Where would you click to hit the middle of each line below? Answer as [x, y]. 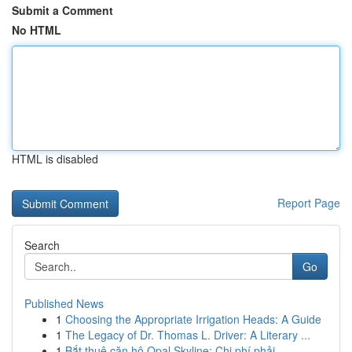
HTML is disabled [55, 159]
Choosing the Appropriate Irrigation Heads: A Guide [193, 319]
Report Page [309, 203]
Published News [64, 303]
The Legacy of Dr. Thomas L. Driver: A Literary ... [188, 335]
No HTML [37, 30]
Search [42, 245]
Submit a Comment [62, 10]
